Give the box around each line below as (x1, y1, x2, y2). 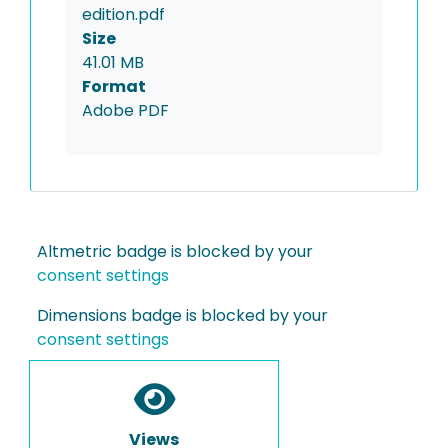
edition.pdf (82, 3, 165, 26)
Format (82, 75, 146, 98)
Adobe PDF (82, 99, 169, 122)
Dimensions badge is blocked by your (37, 304, 328, 327)
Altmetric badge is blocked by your (37, 240, 313, 263)
